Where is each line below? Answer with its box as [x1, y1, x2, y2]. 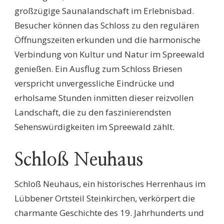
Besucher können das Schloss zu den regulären [14, 19, 199, 31]
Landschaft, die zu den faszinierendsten [14, 106, 171, 118]
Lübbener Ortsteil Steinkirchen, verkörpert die [14, 192, 195, 204]
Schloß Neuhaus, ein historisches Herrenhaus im [14, 178, 205, 190]
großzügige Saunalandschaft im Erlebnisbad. [14, 5, 194, 17]
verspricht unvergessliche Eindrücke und [14, 77, 174, 89]
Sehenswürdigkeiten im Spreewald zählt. [14, 121, 174, 133]
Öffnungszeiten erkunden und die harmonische [14, 34, 200, 46]
